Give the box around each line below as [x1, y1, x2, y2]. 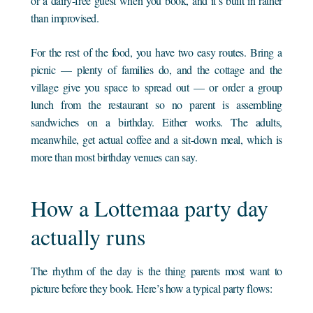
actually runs [31, 221, 146, 252]
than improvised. [31, 10, 99, 25]
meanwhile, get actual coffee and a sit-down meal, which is [31, 131, 282, 147]
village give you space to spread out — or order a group [31, 79, 282, 94]
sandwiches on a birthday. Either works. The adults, [31, 114, 282, 129]
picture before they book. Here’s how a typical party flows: [31, 280, 272, 296]
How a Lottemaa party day [31, 192, 269, 223]
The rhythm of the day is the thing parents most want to [31, 263, 282, 278]
